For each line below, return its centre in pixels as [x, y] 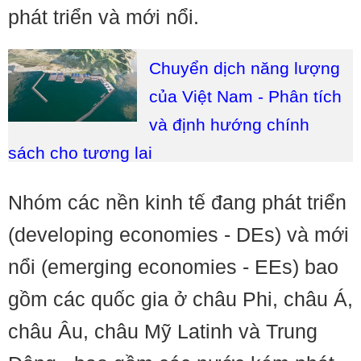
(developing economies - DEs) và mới [178, 234]
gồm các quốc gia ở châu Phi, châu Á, [180, 299]
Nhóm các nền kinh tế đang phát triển [177, 202]
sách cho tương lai [80, 153]
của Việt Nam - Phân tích [245, 96]
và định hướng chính [229, 124]
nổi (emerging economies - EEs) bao [173, 267]
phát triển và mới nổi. [104, 17]
